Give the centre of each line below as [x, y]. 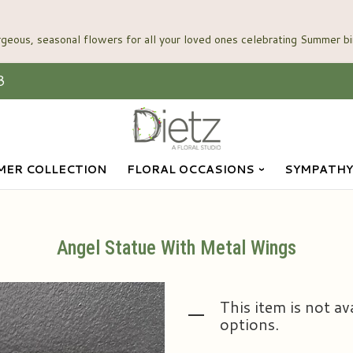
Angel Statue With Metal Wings [176, 248]
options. [249, 324]
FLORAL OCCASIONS [190, 169]
